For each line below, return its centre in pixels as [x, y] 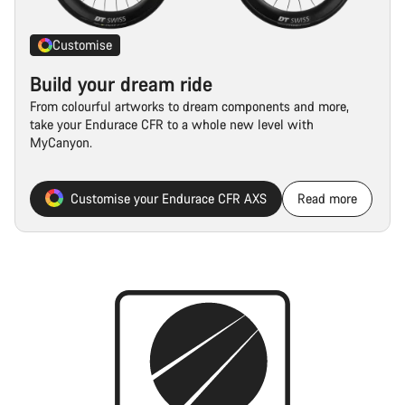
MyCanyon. [61, 142]
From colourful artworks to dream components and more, [189, 106]
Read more [327, 198]
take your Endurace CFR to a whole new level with [172, 124]
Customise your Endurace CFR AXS [169, 198]
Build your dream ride [121, 83]
